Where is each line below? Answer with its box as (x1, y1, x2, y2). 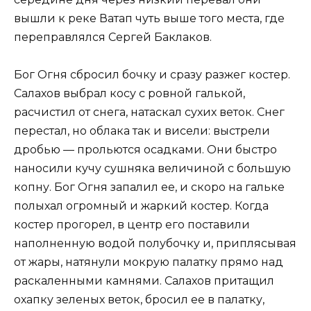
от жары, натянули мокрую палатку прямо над (14, 255, 283, 269)
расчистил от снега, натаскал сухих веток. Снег (14, 106, 285, 119)
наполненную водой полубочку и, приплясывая (14, 237, 296, 251)
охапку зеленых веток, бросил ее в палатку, (14, 293, 264, 307)
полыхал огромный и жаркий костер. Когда (14, 199, 269, 213)
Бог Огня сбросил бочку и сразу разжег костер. (14, 68, 290, 82)
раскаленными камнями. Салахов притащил (14, 274, 274, 288)
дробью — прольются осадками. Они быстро (14, 143, 277, 157)
